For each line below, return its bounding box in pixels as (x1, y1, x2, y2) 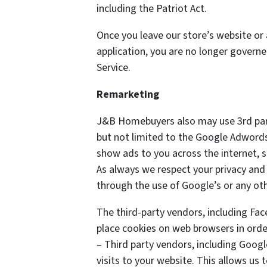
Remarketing (97, 87, 159, 102)
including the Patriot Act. (97, 1, 207, 16)
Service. (97, 60, 131, 75)
